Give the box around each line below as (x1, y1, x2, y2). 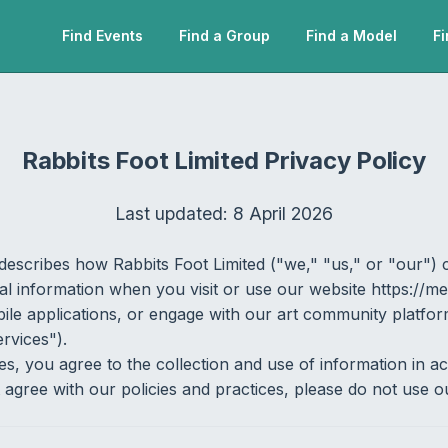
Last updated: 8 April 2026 (114, 203, 333, 224)
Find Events (62, 27, 143, 44)
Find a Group (179, 27, 270, 44)
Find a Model (306, 27, 397, 44)
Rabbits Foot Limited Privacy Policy (22, 146, 426, 175)
